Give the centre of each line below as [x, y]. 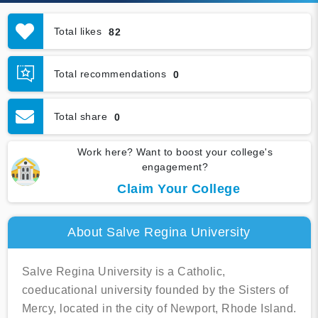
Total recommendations [110, 73]
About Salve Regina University [159, 232]
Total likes [77, 31]
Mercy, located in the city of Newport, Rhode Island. [159, 309]
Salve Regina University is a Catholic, [124, 272]
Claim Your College [179, 189]
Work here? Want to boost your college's [175, 152]
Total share [80, 116]
